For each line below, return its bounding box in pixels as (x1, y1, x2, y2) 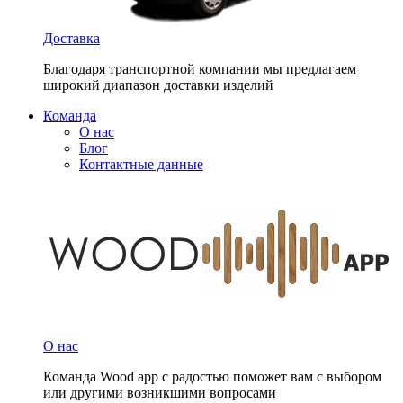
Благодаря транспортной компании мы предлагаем (43, 61, 356, 76)
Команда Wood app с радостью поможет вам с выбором (43, 369, 381, 384)
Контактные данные (79, 157, 203, 172)
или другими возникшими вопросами (43, 385, 276, 400)
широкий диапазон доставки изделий (43, 77, 273, 93)
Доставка (43, 31, 100, 46)
